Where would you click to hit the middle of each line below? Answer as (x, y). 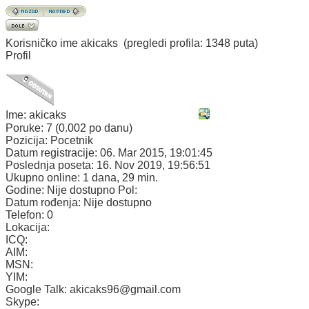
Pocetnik (72, 140)
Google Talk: (38, 289)
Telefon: (26, 215)
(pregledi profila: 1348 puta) (191, 43)
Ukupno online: (44, 178)
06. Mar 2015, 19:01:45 (156, 153)
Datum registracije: (53, 153)
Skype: (22, 302)
